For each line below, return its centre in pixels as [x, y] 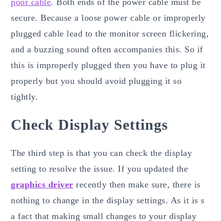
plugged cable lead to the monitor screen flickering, [110, 33]
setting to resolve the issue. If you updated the [100, 168]
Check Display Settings [90, 124]
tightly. [25, 96]
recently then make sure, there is [137, 184]
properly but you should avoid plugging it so [96, 81]
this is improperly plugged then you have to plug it [108, 65]
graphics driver [42, 184]
